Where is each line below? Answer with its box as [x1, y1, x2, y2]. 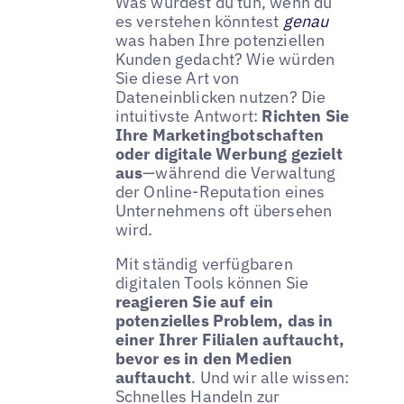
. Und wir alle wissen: [191, 367, 350, 389]
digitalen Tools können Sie [115, 272, 309, 294]
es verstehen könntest [115, 11, 283, 32]
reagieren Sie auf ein [115, 291, 274, 313]
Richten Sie [262, 106, 350, 127]
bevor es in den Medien [115, 348, 293, 370]
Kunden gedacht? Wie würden [115, 49, 335, 70]
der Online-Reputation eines [115, 181, 326, 203]
